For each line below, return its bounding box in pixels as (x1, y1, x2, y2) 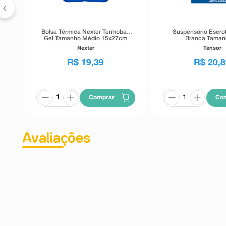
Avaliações (22, 132, 90, 145)
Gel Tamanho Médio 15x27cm (44, 35, 128, 41)
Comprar (89, 94, 115, 100)
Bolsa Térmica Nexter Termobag (41, 29, 130, 35)
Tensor (203, 45, 221, 51)
